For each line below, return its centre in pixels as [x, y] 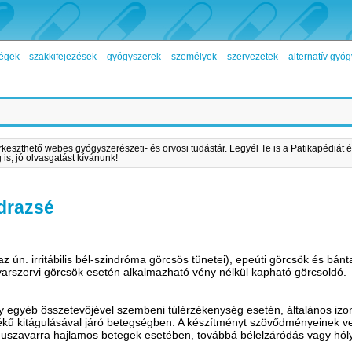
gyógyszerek [134, 57]
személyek [194, 57]
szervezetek [253, 57]
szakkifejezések [63, 57]
